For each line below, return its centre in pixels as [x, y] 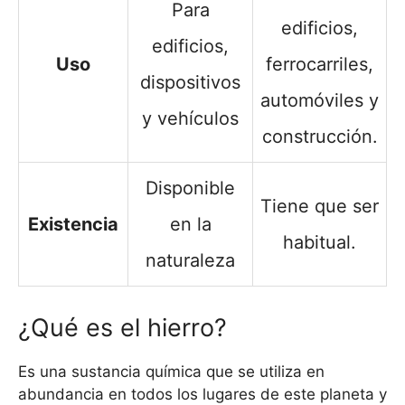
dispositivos [190, 83]
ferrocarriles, [320, 65]
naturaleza [190, 261]
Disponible [190, 188]
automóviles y [320, 101]
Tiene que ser [320, 207]
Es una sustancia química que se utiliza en [171, 372]
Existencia [73, 225]
